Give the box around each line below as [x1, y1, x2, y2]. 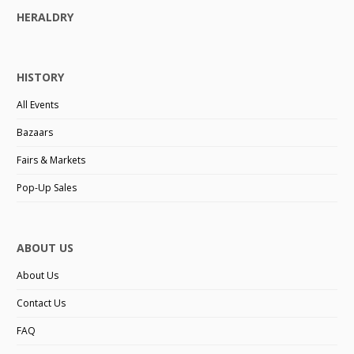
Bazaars [17, 125, 54, 139]
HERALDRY [17, 9, 74, 25]
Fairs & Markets [17, 153, 86, 167]
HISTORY [17, 69, 65, 85]
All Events [17, 97, 59, 111]
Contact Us [17, 296, 66, 310]
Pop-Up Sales [17, 180, 77, 194]
